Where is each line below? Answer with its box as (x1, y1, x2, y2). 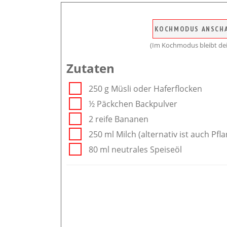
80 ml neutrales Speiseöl (89, 144, 182, 155)
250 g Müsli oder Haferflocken (89, 83, 202, 94)
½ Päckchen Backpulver (89, 98, 177, 109)
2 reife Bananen (89, 113, 148, 125)
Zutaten (66, 60, 115, 77)
